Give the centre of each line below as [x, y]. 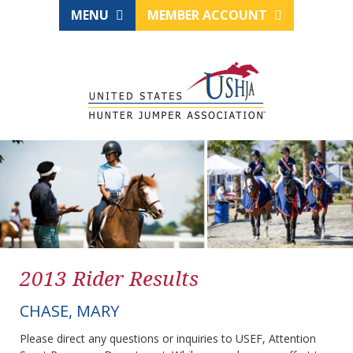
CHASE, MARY [69, 311]
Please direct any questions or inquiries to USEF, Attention [168, 339]
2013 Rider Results [109, 279]
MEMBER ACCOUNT [209, 15]
